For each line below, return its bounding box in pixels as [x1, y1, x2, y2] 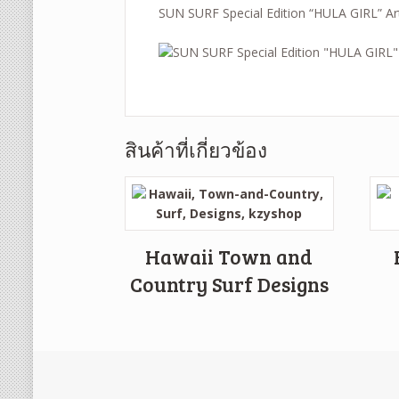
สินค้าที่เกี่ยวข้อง [125, 136, 268, 164]
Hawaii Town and [145, 243, 313, 271]
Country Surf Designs [129, 271, 329, 298]
